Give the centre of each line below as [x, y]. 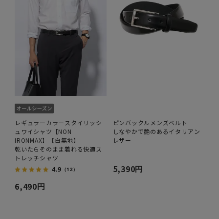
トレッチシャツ [37, 157]
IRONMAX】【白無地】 [47, 140]
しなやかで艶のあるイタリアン [156, 131]
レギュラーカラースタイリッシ [58, 122]
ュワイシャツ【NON [43, 131]
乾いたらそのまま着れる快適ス [58, 149]
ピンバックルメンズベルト [150, 122]
